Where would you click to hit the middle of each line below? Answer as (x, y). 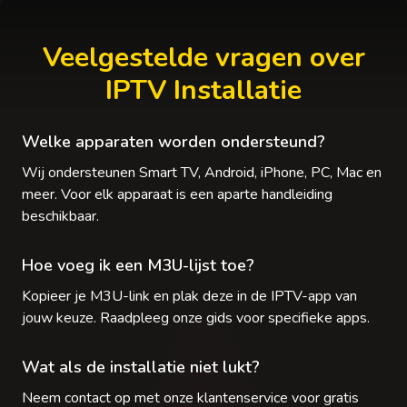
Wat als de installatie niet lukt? (141, 367)
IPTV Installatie (203, 90)
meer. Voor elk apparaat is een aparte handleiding (177, 194)
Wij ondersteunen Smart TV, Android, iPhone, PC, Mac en (202, 173)
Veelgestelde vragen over (203, 58)
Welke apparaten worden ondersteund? (174, 142)
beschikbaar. (60, 216)
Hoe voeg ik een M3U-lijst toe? (138, 265)
